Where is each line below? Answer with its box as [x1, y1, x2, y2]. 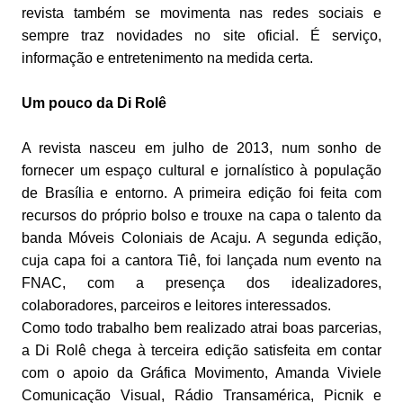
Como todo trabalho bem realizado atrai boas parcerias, [21, 320, 382, 336]
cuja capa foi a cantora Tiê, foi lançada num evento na [21, 253, 382, 269]
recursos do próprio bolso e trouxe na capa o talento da [21, 208, 382, 224]
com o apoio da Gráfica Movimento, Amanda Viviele [21, 365, 382, 381]
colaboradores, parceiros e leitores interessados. [21, 298, 331, 314]
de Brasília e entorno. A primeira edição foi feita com [21, 185, 382, 201]
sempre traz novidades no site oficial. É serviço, [21, 28, 382, 44]
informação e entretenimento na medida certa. [21, 50, 313, 67]
